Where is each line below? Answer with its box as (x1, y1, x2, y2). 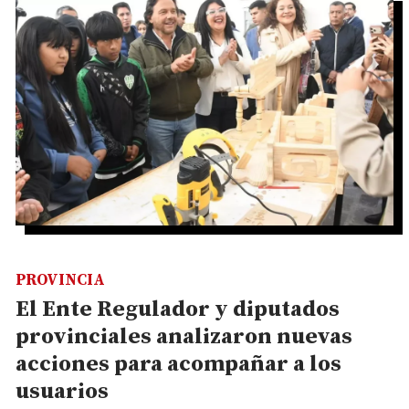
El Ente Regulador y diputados (16, 296, 340, 324)
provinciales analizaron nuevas (16, 323, 352, 351)
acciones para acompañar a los (16, 351, 341, 379)
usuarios (16, 378, 109, 406)
